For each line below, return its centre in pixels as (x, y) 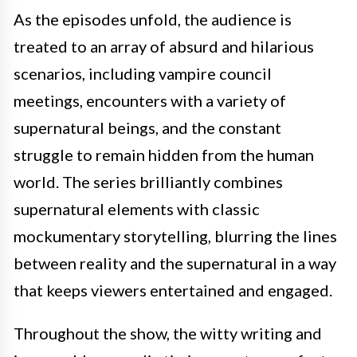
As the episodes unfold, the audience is (153, 19)
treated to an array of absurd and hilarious (164, 46)
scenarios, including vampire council (143, 73)
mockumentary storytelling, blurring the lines (175, 236)
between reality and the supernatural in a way (175, 263)
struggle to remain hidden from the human (164, 155)
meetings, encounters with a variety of (150, 100)
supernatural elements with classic (137, 209)
